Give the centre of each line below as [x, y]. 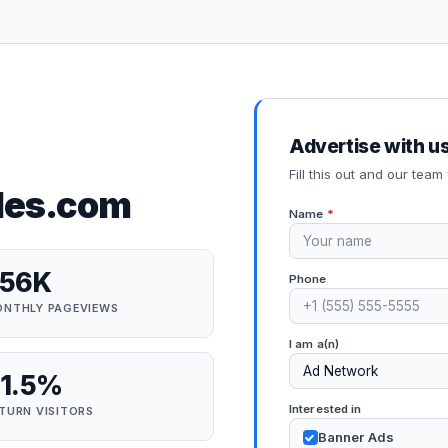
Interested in [325, 408]
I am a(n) [314, 343]
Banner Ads [355, 437]
